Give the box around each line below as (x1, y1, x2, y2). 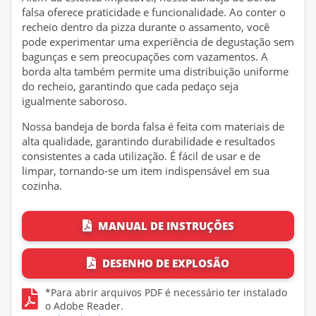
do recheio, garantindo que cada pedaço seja (22, 79, 238, 93)
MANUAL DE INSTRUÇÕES (95, 219, 234, 233)
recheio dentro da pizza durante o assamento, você (22, 20, 269, 34)
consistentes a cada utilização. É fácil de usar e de (22, 149, 260, 163)
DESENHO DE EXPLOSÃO (99, 256, 229, 270)
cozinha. (22, 178, 62, 193)
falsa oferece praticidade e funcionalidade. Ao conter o (22, 5, 286, 19)
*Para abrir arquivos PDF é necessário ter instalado (45, 286, 287, 299)
